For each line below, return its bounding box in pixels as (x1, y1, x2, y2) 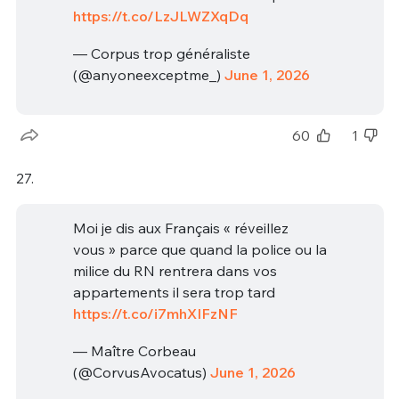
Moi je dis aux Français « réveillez (72, 219, 289, 238)
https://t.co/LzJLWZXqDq (72, 7, 248, 26)
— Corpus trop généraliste (72, 44, 250, 62)
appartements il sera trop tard (72, 283, 275, 302)
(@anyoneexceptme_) (72, 65, 224, 84)
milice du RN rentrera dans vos (72, 262, 277, 281)
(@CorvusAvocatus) (72, 362, 210, 381)
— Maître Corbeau (72, 341, 196, 360)
